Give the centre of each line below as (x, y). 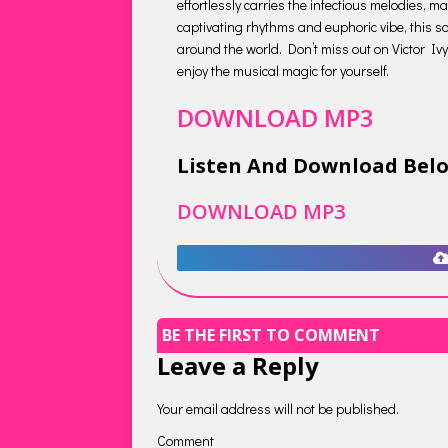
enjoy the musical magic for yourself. (283, 70)
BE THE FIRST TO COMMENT (271, 334)
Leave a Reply (238, 366)
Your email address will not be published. (278, 409)
